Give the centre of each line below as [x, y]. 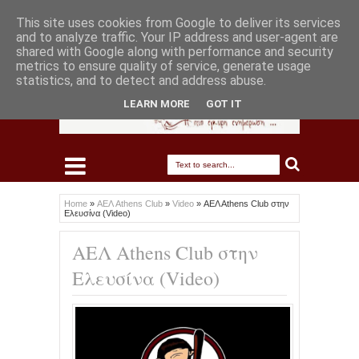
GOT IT [224, 103]
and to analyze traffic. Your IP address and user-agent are [177, 37]
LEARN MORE [157, 103]
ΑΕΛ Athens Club [131, 204]
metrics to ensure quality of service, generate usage [163, 66]
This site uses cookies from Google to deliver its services [178, 23]
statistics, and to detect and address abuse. [141, 81]
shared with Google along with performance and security [175, 52]
